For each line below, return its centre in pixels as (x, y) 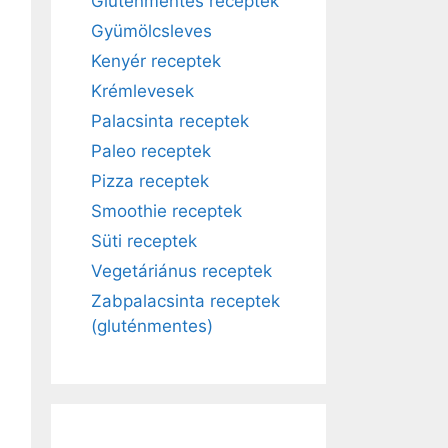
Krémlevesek (142, 91)
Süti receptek (144, 241)
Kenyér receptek (156, 61)
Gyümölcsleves (151, 31)
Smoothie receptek (166, 211)
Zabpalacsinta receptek (185, 301)
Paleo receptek (151, 151)
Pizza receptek (150, 181)
